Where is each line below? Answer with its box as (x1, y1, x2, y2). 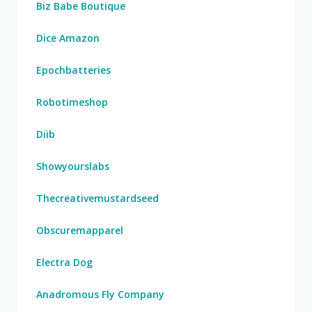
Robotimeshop (36, 95, 108, 109)
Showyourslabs (36, 159, 109, 173)
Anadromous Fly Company (36, 288, 164, 301)
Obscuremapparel (36, 224, 123, 237)
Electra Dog (36, 256, 93, 269)
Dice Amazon (36, 31, 100, 45)
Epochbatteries (36, 63, 111, 77)
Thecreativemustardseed (36, 192, 159, 205)
